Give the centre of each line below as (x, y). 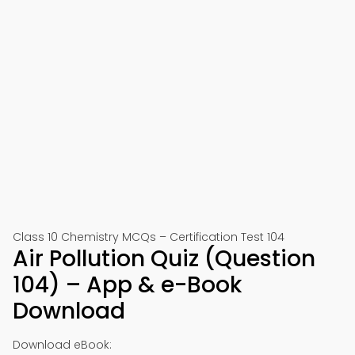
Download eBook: (62, 345)
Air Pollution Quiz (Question (164, 259)
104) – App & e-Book (127, 285)
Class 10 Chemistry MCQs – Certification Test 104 (149, 237)
